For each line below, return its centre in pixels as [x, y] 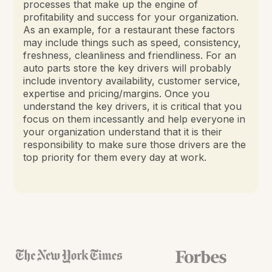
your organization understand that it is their [123, 132]
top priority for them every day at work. [115, 158]
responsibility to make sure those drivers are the [135, 145]
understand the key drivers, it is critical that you [133, 107]
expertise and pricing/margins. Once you [117, 94]
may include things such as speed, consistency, [132, 43]
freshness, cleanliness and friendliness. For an [130, 56]
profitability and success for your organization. [131, 17]
